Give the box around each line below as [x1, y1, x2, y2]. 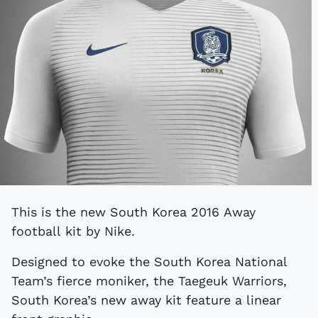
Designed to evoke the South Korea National [11, 253, 287, 269]
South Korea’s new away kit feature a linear [11, 292, 281, 307]
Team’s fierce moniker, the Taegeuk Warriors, [11, 273, 287, 288]
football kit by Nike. [11, 223, 135, 238]
